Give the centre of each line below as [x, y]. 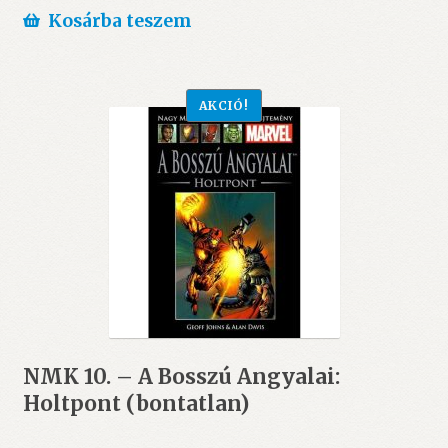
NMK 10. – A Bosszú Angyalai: [181, 377]
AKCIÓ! [224, 106]
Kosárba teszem [119, 21]
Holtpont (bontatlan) [135, 404]
